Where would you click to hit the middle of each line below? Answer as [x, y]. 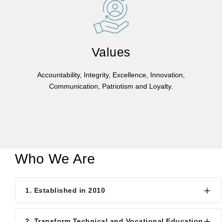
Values [111, 52]
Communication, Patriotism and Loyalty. [111, 86]
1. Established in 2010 [65, 190]
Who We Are [55, 159]
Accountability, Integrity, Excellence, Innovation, [111, 75]
